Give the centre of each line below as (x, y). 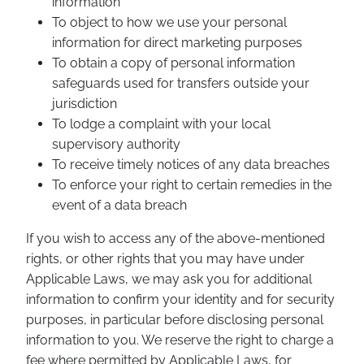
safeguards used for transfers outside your (181, 83)
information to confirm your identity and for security (180, 299)
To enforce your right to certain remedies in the (192, 185)
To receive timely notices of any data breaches (191, 165)
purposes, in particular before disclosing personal (175, 320)
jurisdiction (84, 104)
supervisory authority (116, 144)
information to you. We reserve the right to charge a (180, 340)
